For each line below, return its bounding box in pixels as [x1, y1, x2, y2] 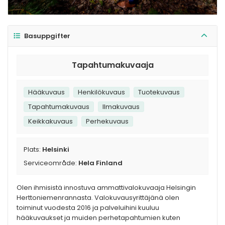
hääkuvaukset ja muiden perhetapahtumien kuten [17, 213, 180, 223]
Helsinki [42, 145, 69, 155]
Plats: [24, 145, 41, 155]
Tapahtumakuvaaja [71, 59, 154, 71]
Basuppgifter [24, 31, 70, 41]
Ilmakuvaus [102, 102, 140, 112]
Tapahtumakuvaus [28, 102, 89, 112]
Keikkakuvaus [28, 117, 73, 127]
